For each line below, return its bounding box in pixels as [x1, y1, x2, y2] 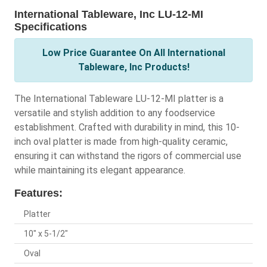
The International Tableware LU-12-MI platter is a [14, 93, 223, 105]
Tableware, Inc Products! [77, 61, 190, 73]
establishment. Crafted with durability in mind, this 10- [14, 122, 240, 133]
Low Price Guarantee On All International [42, 47, 225, 59]
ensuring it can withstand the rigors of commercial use [14, 150, 241, 162]
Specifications [14, 21, 87, 33]
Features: [14, 187, 63, 200]
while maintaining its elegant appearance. [14, 164, 185, 176]
